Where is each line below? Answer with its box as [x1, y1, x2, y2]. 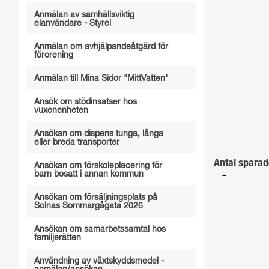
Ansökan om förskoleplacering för [34, 162, 162, 170]
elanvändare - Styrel [34, 19, 111, 28]
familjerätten [34, 234, 81, 242]
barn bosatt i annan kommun [34, 170, 144, 178]
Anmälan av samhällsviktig [34, 11, 134, 19]
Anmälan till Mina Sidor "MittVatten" [34, 74, 169, 83]
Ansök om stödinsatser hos [34, 98, 137, 106]
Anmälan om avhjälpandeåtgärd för [34, 43, 168, 51]
